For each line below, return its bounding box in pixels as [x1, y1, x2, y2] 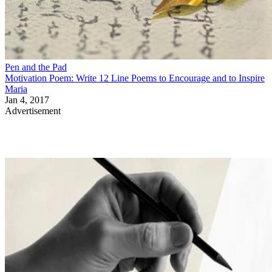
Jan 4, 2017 [5, 94, 49, 105]
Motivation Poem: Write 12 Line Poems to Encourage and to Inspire [5, 72, 265, 83]
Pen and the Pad [5, 61, 67, 72]
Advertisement [5, 105, 61, 116]
